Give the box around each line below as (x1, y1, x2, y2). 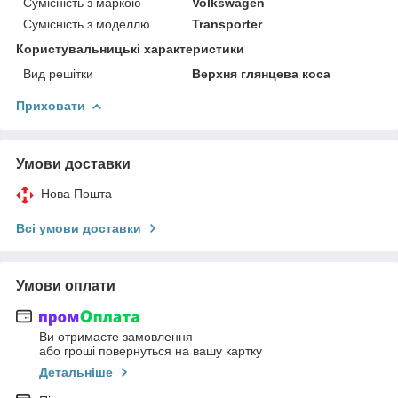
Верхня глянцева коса (192, 66, 331, 81)
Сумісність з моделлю (23, 16, 150, 31)
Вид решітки (23, 66, 93, 81)
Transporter (192, 16, 263, 31)
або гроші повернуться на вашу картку (39, 344, 262, 359)
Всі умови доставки (16, 220, 141, 235)
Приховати (16, 98, 85, 113)
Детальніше (39, 365, 113, 380)
